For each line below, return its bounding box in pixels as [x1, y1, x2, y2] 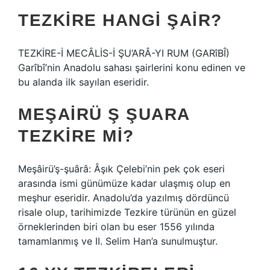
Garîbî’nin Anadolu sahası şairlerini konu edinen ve [18, 61, 245, 74]
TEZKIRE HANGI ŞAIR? [18, 11, 222, 30]
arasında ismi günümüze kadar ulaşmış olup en [18, 177, 230, 189]
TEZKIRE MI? [18, 127, 134, 145]
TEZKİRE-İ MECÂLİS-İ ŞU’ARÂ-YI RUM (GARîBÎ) [18, 47, 230, 59]
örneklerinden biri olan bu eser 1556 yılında [18, 221, 215, 233]
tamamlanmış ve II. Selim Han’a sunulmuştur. [18, 235, 218, 247]
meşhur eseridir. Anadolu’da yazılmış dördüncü [18, 192, 229, 204]
